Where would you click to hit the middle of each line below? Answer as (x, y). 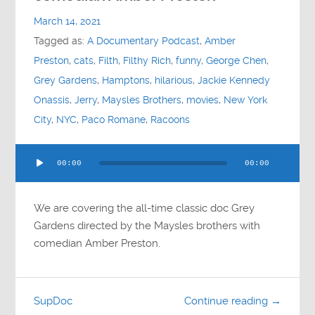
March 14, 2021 (67, 22)
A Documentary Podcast (144, 41)
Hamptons (126, 81)
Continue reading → (232, 301)
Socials (42, 50)
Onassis (52, 101)
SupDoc (53, 301)
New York (246, 101)
